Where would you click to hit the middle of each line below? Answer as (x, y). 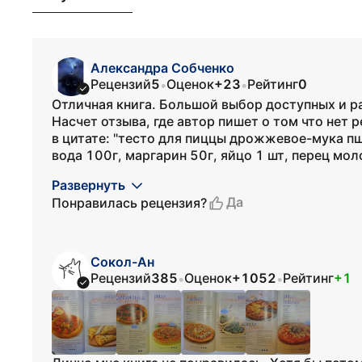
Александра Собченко (162, 68)
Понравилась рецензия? (129, 202)
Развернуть (88, 185)
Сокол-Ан (122, 262)
